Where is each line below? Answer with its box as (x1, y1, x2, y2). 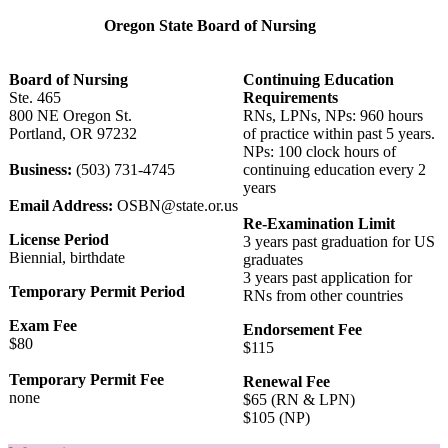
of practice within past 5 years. (243, 124, 435, 142)
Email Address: (9, 196, 113, 214)
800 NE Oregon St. (9, 106, 132, 124)
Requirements (243, 88, 338, 106)
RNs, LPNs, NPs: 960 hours (243, 106, 423, 124)
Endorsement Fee (243, 320, 362, 338)
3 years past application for (243, 268, 412, 286)
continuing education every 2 (243, 160, 426, 178)
